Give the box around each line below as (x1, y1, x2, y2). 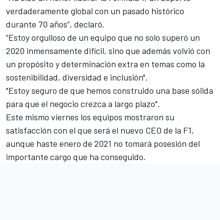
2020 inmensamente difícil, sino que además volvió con (6, 45, 210, 56)
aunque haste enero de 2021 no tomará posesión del (6, 137, 200, 149)
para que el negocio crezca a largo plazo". (6, 98, 160, 109)
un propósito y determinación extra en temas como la (6, 58, 205, 69)
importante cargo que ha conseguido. (6, 151, 146, 162)
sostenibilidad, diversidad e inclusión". (6, 71, 148, 82)
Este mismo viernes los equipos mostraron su (6, 111, 174, 122)
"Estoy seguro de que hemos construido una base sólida (6, 84, 213, 96)
